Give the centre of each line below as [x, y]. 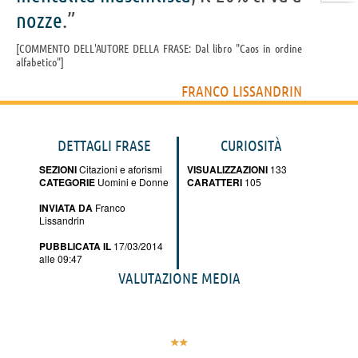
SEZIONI [58, 169]
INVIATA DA [66, 207]
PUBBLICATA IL [75, 246]
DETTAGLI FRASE [104, 145]
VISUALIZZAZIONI [227, 169]
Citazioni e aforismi [119, 169]
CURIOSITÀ [251, 145]
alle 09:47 [61, 258]
